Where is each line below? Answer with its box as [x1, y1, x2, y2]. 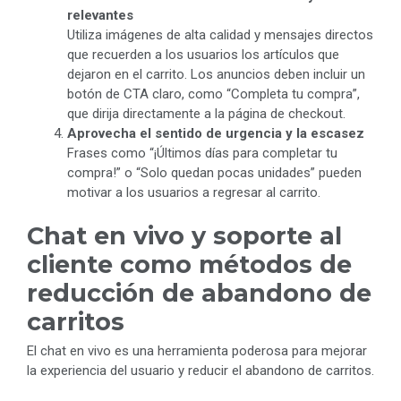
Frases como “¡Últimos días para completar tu [67, 144, 337, 161]
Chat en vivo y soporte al [27, 221, 342, 252]
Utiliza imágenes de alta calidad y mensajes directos [67, 26, 373, 43]
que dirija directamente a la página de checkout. [67, 105, 346, 122]
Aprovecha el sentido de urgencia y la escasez [67, 124, 364, 141]
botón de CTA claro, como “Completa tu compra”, [67, 85, 360, 102]
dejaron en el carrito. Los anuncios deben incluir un [67, 65, 365, 82]
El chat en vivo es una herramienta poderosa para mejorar [27, 343, 367, 360]
